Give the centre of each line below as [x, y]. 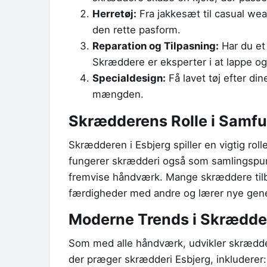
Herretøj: [114, 14]
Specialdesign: [129, 78]
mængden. [118, 94]
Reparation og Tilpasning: [156, 46]
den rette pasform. [136, 30]
